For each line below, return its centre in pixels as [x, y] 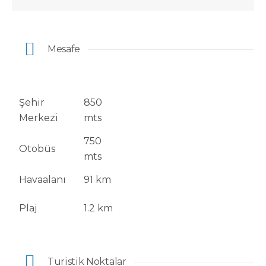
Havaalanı [42, 179]
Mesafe [64, 49]
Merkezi [39, 118]
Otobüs [37, 148]
